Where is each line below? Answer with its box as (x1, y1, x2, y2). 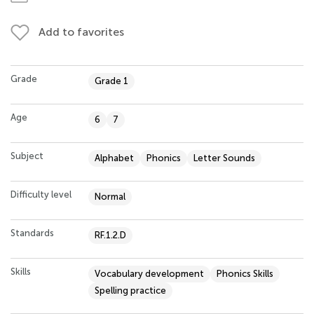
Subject (11, 150, 43, 161)
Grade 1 (95, 75, 128, 86)
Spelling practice (95, 285, 166, 296)
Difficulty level (11, 189, 71, 200)
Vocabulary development (95, 268, 204, 279)
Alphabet (95, 152, 134, 163)
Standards (11, 227, 54, 238)
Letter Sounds (193, 152, 255, 163)
